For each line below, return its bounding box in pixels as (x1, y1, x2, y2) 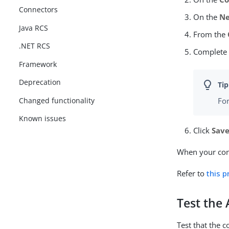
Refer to (177, 168, 207, 179)
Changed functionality (19, 95, 95, 105)
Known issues (19, 113, 66, 124)
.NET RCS (19, 41, 51, 51)
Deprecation (19, 77, 61, 87)
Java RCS (19, 22, 49, 33)
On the (193, 11, 220, 22)
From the (193, 29, 228, 39)
